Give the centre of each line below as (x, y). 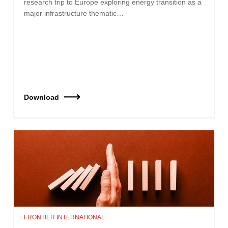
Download (42, 97)
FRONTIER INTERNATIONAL (65, 217)
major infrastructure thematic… (74, 13)
